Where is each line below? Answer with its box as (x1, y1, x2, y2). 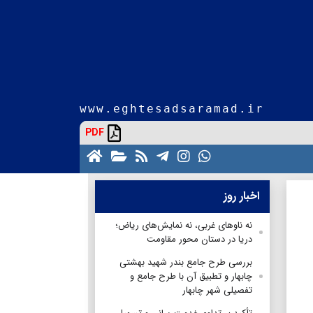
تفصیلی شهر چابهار (182, 282, 252, 298)
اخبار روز (224, 187, 259, 205)
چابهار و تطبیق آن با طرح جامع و (130, 268, 252, 284)
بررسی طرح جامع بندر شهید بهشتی (119, 254, 252, 270)
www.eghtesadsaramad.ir (80, 101, 264, 115)
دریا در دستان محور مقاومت (147, 231, 252, 247)
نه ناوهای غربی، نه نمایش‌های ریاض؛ (115, 217, 252, 233)
